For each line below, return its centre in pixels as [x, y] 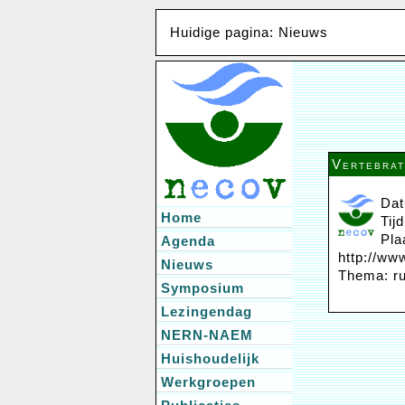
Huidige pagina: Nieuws [249, 33]
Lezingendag [207, 311]
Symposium [202, 288]
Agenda [188, 241]
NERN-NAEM [207, 335]
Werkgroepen [208, 382]
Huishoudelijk [210, 358]
